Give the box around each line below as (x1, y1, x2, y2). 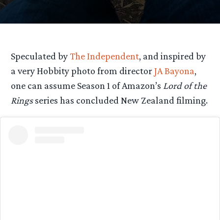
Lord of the (163, 80, 207, 91)
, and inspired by (139, 51, 206, 62)
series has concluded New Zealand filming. (33, 95, 208, 106)
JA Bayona (154, 65, 195, 77)
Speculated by (11, 51, 70, 62)
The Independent (70, 51, 139, 62)
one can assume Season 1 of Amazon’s (11, 80, 164, 91)
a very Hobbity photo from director (11, 65, 155, 77)
